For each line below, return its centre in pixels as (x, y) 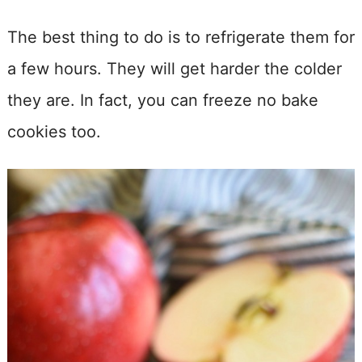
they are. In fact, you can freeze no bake (162, 100)
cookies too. (54, 131)
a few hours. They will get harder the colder (174, 68)
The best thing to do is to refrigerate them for (181, 37)
